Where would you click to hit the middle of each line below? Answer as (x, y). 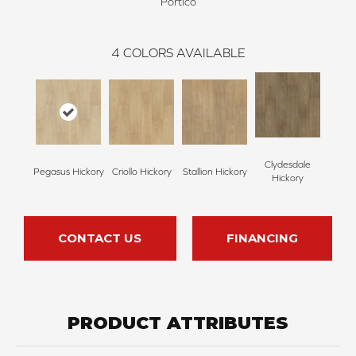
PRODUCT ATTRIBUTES (178, 323)
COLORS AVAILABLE (184, 53)
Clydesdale (288, 165)
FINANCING (262, 238)
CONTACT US (100, 238)
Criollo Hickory (141, 171)
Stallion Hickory (215, 171)
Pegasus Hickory (68, 171)
